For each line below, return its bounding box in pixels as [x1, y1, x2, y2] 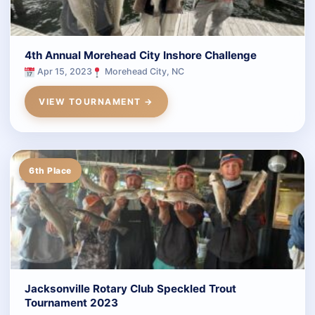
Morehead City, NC [103, 65, 184, 77]
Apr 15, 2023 [35, 65, 92, 77]
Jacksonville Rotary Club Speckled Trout [25, 281, 236, 295]
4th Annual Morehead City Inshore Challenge [25, 48, 257, 62]
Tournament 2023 [25, 295, 118, 309]
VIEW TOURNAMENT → [39, 96, 154, 107]
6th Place [29, 165, 72, 176]
